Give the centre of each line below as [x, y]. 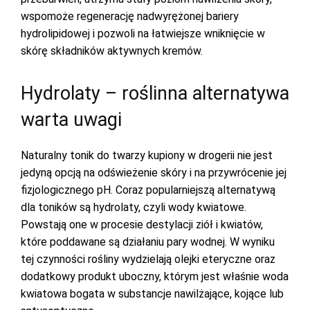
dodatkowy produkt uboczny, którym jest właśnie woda [155, 276]
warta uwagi [71, 120]
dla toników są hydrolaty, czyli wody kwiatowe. [134, 207]
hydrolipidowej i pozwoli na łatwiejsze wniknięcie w [143, 34]
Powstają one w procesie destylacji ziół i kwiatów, [142, 225]
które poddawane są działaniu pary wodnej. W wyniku [148, 242]
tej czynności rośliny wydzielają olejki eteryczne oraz [148, 259]
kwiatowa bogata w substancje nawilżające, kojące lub [152, 294]
